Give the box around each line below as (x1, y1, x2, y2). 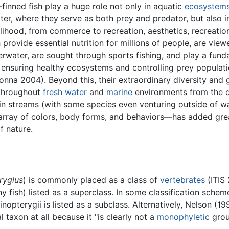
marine (106, 87, 133, 98)
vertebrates (160, 175, 205, 186)
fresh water (43, 87, 87, 98)
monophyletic (157, 212, 210, 222)
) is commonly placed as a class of (23, 175, 160, 186)
